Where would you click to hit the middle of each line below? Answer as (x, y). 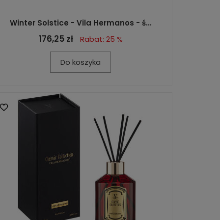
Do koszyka (81, 62)
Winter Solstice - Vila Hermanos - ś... (81, 23)
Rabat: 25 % (101, 39)
